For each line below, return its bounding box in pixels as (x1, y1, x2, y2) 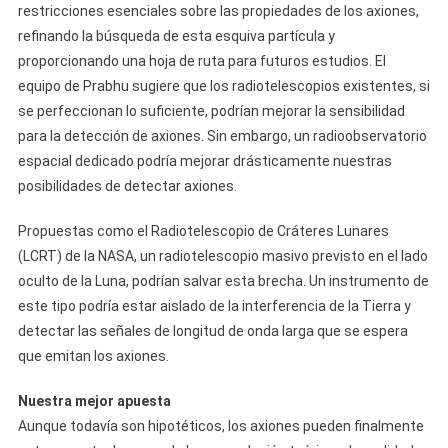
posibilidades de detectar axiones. (17, 178, 237, 194)
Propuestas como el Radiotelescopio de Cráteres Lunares (17, 223, 389, 239)
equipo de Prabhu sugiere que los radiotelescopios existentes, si (17, 78, 430, 94)
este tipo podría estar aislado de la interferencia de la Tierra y (17, 298, 411, 314)
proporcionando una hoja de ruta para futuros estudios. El (17, 53, 386, 69)
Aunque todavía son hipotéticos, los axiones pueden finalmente (17, 418, 424, 434)
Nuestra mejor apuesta (17, 393, 171, 409)
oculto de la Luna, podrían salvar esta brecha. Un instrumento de (17, 273, 429, 289)
